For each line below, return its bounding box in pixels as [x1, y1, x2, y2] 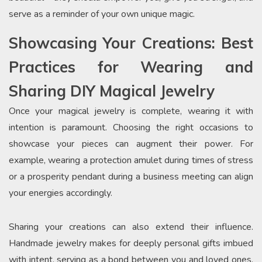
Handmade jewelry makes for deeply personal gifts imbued [9, 236, 253, 250]
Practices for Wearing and [9, 57, 253, 77]
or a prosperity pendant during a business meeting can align [9, 170, 253, 183]
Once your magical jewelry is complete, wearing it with [9, 104, 253, 118]
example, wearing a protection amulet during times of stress [9, 153, 253, 167]
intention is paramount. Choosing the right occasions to [9, 120, 253, 134]
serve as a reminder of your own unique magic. [9, 7, 195, 20]
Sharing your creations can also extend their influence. [9, 220, 253, 233]
